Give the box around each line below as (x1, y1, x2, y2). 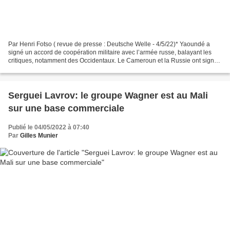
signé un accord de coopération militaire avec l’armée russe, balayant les (8, 49, 212, 56)
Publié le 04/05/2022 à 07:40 (8, 124, 89, 131)
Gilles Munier (20, 132, 58, 140)
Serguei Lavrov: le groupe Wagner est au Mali (8, 90, 208, 101)
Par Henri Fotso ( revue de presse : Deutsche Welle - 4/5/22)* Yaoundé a (8, 41, 210, 48)
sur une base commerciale (8, 103, 124, 114)
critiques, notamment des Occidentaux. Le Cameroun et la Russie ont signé (8, 57, 218, 65)
